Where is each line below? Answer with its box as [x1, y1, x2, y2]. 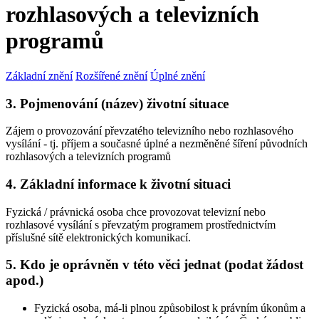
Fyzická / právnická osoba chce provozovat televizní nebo [6, 205, 266, 218]
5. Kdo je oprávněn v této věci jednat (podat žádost [6, 257, 303, 273]
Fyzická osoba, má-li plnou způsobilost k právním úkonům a [34, 302, 305, 315]
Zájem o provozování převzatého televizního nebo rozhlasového [6, 125, 293, 137]
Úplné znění [150, 69, 205, 82]
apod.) [6, 273, 43, 288]
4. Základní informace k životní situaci [6, 176, 231, 192]
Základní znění [6, 69, 73, 82]
